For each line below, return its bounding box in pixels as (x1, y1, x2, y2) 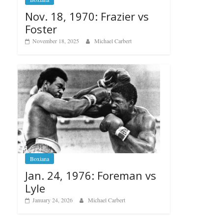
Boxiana (30, 154, 49, 163)
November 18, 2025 (32, 36, 79, 45)
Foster (25, 21, 57, 36)
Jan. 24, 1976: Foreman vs (25, 167, 156, 183)
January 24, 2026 (32, 195, 73, 204)
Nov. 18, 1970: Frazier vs (25, 8, 149, 24)
